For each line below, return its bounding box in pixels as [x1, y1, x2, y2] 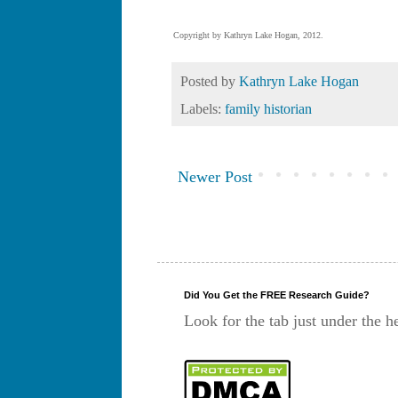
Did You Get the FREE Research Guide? [184, 290, 370, 301]
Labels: [180, 101, 225, 118]
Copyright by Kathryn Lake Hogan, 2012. [173, 30, 323, 41]
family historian [225, 101, 312, 118]
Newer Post [178, 168, 252, 187]
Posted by [180, 73, 239, 90]
